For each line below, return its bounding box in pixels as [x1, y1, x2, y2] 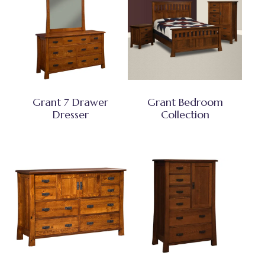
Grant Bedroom [147, 95, 223, 109]
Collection [160, 107, 209, 121]
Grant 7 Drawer [33, 95, 109, 109]
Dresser [52, 107, 89, 121]
